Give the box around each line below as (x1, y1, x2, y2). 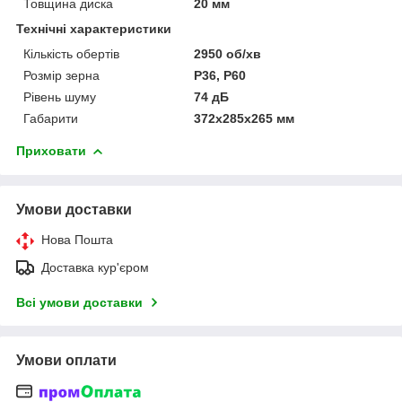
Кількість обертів (23, 46, 119, 61)
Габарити (23, 110, 78, 126)
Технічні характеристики (16, 21, 171, 36)
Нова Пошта (41, 232, 113, 247)
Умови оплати (16, 352, 117, 368)
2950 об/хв (194, 46, 262, 61)
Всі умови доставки (16, 294, 143, 310)
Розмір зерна (23, 67, 100, 83)
